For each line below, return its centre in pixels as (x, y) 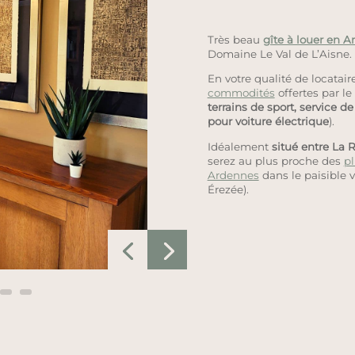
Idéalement (239, 146)
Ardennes (233, 175)
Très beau (235, 39)
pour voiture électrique (268, 122)
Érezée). (228, 189)
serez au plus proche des (275, 160)
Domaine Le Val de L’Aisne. (279, 53)
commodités (241, 93)
